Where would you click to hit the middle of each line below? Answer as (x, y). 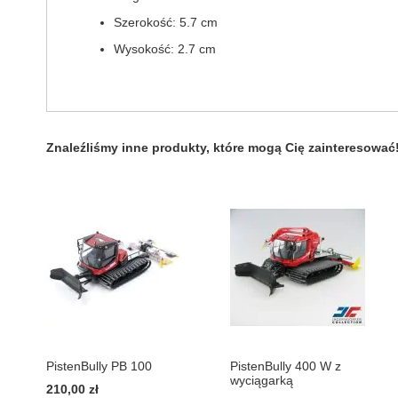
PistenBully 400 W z (285, 366)
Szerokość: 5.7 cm (166, 22)
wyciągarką (261, 380)
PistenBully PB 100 (99, 366)
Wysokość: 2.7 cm (165, 48)
